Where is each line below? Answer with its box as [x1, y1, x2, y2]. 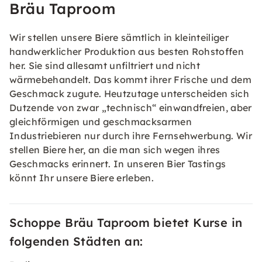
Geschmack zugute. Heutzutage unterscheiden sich [9, 88, 250, 99]
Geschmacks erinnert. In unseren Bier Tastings [9, 158, 226, 170]
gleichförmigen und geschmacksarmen [9, 116, 192, 127]
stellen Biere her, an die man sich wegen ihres [9, 144, 220, 156]
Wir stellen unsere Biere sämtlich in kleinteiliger [9, 32, 229, 43]
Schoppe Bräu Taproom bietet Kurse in [9, 215, 243, 230]
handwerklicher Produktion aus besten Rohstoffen [9, 46, 244, 57]
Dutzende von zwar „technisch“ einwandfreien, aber [9, 102, 252, 113]
